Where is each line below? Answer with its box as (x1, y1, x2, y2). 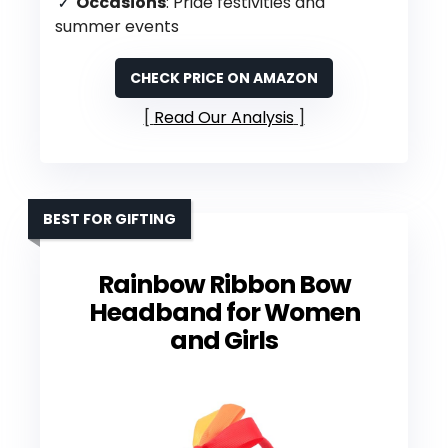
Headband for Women (88, 294, 360, 330)
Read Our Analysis (153, 105, 294, 129)
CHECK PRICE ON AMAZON (130, 67, 318, 88)
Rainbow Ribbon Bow (97, 266, 351, 302)
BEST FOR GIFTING (43, 208, 176, 229)
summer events (55, 14, 179, 38)
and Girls (170, 322, 278, 358)
